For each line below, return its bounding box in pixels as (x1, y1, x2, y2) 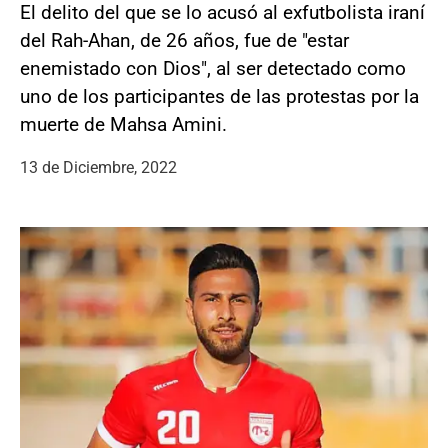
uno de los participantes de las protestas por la (20, 84, 419, 108)
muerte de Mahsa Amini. (20, 112, 227, 136)
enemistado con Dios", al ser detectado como (20, 56, 406, 80)
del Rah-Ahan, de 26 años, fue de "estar (20, 28, 349, 52)
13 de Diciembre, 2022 (20, 157, 177, 177)
